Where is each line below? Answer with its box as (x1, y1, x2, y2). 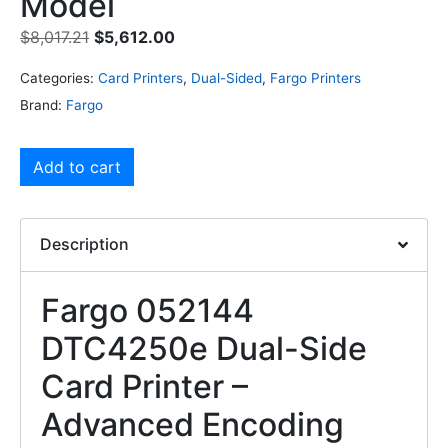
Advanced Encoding (41, 405, 344, 445)
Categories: (20, 69, 94, 86)
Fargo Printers (270, 69, 361, 86)
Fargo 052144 (41, 291, 254, 331)
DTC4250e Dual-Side (41, 329, 367, 369)
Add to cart (33, 157, 121, 178)
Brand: (20, 96, 66, 113)
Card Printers (98, 69, 183, 86)
